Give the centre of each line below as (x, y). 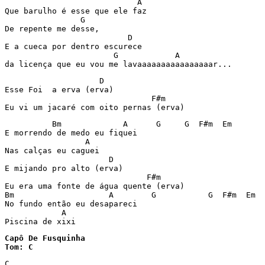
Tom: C (21, 247)
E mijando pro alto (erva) (64, 168)
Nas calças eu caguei (52, 151)
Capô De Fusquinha (45, 238)
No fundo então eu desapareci (71, 204)
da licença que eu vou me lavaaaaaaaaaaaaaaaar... (118, 64)
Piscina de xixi (40, 222)
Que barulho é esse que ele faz (76, 11)
